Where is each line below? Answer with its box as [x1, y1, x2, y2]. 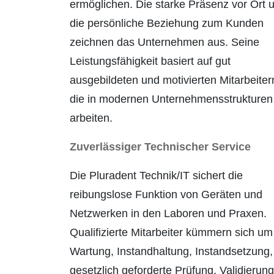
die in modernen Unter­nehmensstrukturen [70, 93, 273, 106]
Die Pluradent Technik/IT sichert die [70, 169, 243, 182]
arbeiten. [70, 112, 113, 125]
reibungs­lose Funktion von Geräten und [70, 188, 262, 201]
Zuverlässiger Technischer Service [70, 141, 251, 154]
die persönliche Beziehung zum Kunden [70, 17, 264, 30]
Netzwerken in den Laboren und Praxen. [70, 207, 267, 220]
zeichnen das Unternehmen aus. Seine [70, 36, 259, 49]
